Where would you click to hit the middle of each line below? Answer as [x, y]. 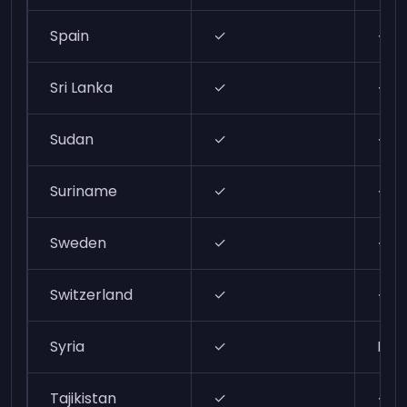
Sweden [79, 243]
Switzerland [92, 295]
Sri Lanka [82, 88]
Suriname [84, 191]
